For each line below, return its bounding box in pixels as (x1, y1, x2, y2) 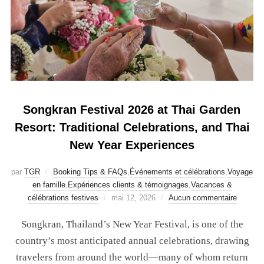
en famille (32, 180, 65, 189)
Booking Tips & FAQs (53, 167, 127, 176)
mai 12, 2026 (111, 193, 156, 202)
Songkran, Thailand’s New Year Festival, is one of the (21, 219, 243, 230)
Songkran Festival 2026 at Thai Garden (22, 103, 240, 116)
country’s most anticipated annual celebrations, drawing (15, 235, 249, 246)
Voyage (227, 167, 253, 176)
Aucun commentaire (168, 193, 237, 202)
